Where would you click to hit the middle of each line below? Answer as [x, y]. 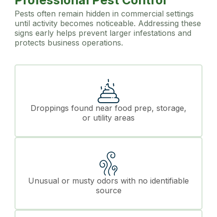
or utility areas [108, 117]
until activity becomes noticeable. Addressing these [108, 23]
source [108, 190]
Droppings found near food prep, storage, [108, 108]
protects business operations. [69, 43]
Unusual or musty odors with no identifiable [108, 180]
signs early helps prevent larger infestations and [103, 33]
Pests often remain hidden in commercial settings [104, 14]
